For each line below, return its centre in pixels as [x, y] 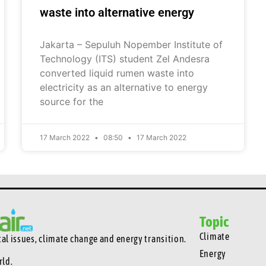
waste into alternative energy [117, 12]
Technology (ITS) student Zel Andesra [125, 58]
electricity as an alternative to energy [124, 87]
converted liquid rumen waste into [117, 73]
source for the [72, 101]
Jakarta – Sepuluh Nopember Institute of [132, 44]
